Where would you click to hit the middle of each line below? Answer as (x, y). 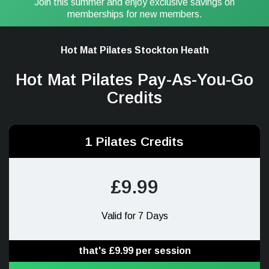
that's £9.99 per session (134, 251)
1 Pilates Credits (134, 141)
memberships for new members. (134, 14)
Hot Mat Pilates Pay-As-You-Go (134, 80)
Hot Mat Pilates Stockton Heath (134, 50)
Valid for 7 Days (134, 216)
